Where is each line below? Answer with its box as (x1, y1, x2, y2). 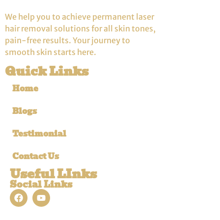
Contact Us (12, 150, 59, 163)
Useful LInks (10, 164, 97, 184)
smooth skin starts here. (5, 47, 96, 57)
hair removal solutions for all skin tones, (5, 24, 156, 34)
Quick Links (5, 61, 88, 81)
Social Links (10, 177, 72, 192)
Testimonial (12, 127, 66, 140)
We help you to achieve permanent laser (5, 12, 154, 22)
